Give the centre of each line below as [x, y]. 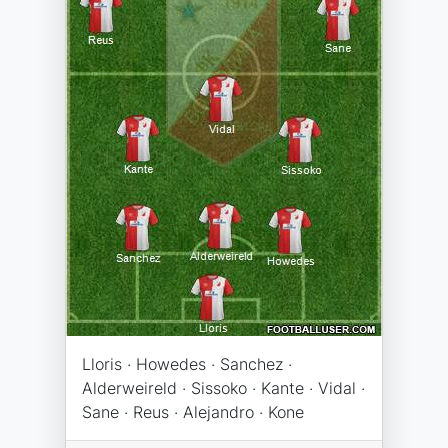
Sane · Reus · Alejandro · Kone [193, 412]
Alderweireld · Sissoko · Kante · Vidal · [223, 388]
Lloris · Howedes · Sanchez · [187, 364]
